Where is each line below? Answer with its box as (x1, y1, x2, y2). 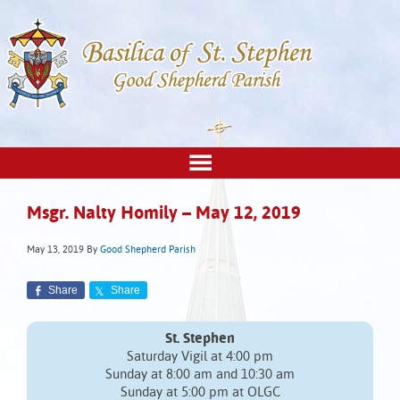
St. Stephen (165, 331, 235, 347)
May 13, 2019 (27, 245, 84, 256)
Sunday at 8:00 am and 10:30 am (105, 368, 295, 382)
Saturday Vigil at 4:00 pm (127, 350, 273, 364)
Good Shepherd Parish (100, 245, 196, 256)
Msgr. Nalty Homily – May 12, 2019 (27, 204, 301, 224)
